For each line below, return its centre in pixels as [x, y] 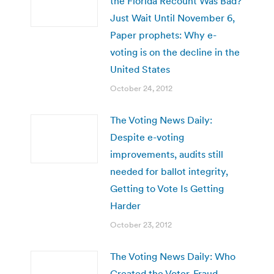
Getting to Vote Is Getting [167, 188]
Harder [125, 205]
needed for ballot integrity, [169, 171]
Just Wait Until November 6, [172, 17]
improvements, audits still [167, 154]
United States [140, 69]
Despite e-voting [147, 137]
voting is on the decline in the [175, 52]
